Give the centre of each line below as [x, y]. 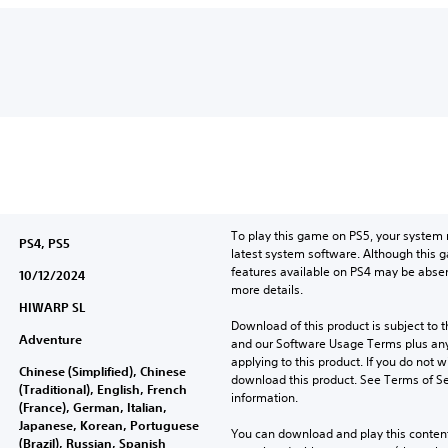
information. [264, 397]
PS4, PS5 [44, 243]
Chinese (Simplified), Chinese [102, 371]
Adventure [50, 339]
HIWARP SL [51, 307]
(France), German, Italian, [92, 407]
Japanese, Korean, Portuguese [108, 425]
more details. [266, 289]
